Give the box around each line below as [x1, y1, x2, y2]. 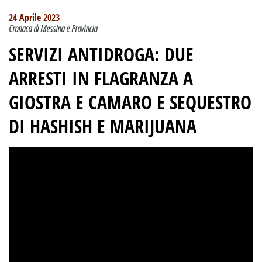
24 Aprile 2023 [9, 11, 60, 25]
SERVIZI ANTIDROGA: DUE [9, 42, 194, 67]
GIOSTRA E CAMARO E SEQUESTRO [9, 89, 251, 115]
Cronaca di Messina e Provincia [9, 22, 97, 36]
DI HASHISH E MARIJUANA [9, 113, 196, 139]
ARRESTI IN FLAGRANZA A [9, 65, 193, 91]
